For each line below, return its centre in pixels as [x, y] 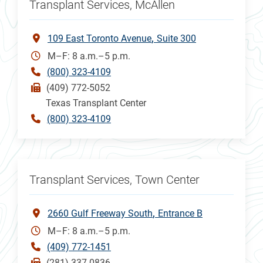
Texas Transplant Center [96, 103]
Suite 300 [176, 38]
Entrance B [180, 213]
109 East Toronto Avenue [100, 38]
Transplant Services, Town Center [114, 179]
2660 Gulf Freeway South [100, 213]
